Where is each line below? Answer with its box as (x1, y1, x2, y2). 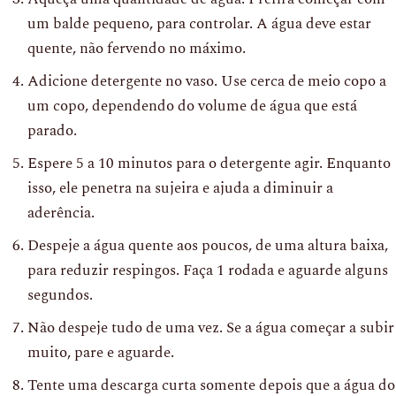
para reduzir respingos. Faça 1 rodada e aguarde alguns (27, 258, 388, 282)
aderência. (27, 201, 95, 225)
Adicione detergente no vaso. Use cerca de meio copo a (27, 69, 386, 93)
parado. (27, 118, 77, 142)
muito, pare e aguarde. (27, 340, 174, 364)
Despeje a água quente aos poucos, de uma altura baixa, (27, 233, 388, 257)
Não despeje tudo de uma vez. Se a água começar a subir (27, 316, 394, 339)
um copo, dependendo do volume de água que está (27, 94, 357, 118)
